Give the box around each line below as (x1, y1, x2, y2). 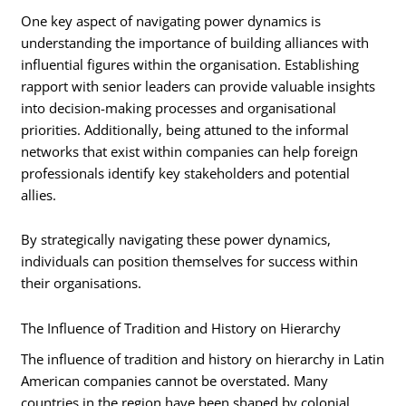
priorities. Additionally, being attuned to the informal (21, 120, 350, 139)
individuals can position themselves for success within (21, 252, 359, 271)
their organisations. (21, 274, 142, 293)
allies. (21, 185, 57, 204)
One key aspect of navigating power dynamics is (21, 11, 322, 30)
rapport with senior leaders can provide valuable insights (21, 76, 376, 95)
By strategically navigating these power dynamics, (21, 230, 332, 249)
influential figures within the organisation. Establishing (21, 54, 360, 73)
